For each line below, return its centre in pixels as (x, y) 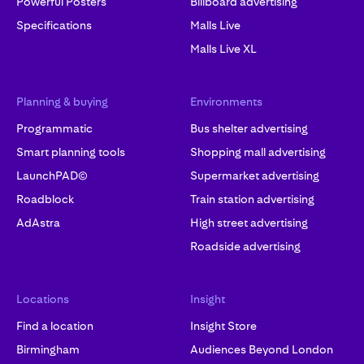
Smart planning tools (71, 152)
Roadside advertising (245, 247)
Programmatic (54, 129)
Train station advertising (252, 199)
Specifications (54, 26)
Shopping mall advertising (258, 152)
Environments (226, 102)
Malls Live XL (223, 49)
